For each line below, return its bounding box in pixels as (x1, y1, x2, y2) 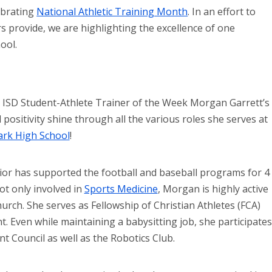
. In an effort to (188, 5, 256, 18)
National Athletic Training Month (36, 5, 188, 18)
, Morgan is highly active (157, 182, 268, 196)
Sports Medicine (84, 182, 158, 196)
